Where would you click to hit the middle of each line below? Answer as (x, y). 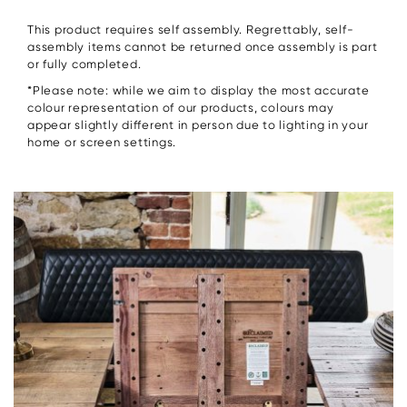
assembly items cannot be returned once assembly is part (203, 46)
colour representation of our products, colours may (181, 107)
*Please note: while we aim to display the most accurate (199, 90)
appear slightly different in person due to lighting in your (198, 124)
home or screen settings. (102, 142)
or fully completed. (84, 64)
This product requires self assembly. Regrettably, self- (191, 29)
